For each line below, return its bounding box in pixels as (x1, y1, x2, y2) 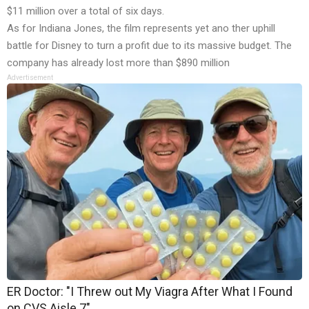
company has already (7, 57, 106, 70)
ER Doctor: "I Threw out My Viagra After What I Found (7, 284, 292, 299)
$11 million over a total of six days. (7, 5, 164, 18)
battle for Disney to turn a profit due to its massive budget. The (7, 39, 292, 52)
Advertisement (7, 74, 53, 82)
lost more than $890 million (106, 57, 230, 70)
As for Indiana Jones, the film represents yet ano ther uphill (7, 22, 275, 35)
